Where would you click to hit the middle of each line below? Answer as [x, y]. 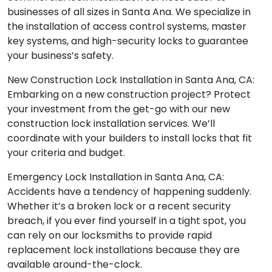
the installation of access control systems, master [127, 27]
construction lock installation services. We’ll [111, 124]
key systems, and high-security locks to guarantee [128, 41]
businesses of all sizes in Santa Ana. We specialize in [129, 12]
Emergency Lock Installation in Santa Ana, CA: [116, 177]
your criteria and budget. [66, 153]
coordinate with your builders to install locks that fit [130, 138]
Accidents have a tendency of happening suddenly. [129, 192]
